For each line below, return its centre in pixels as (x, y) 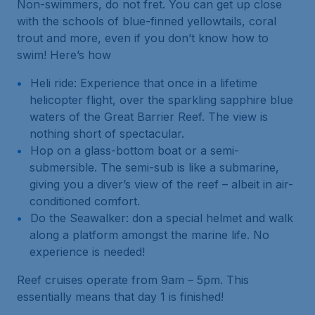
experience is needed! (87, 251)
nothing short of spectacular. (107, 133)
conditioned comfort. (85, 201)
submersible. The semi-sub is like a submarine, (154, 167)
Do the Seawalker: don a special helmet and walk (162, 218)
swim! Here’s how (64, 54)
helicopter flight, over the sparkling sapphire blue (161, 99)
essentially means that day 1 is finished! (120, 296)
